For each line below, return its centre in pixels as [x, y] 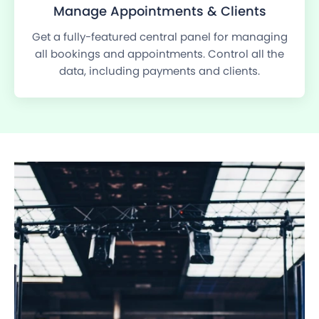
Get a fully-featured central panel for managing [159, 37]
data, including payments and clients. [159, 71]
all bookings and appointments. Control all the [159, 54]
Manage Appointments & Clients [159, 11]
